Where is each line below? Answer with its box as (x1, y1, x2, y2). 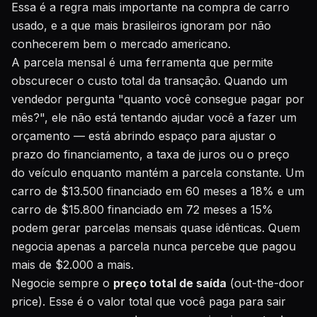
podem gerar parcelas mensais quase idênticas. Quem (11, 221, 300, 235)
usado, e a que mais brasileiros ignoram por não (11, 18, 271, 33)
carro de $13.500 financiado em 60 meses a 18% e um (11, 184, 304, 198)
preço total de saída (113, 276, 226, 290)
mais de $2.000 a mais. (11, 258, 134, 272)
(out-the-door (226, 276, 304, 290)
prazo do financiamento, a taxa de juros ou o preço (11, 147, 289, 161)
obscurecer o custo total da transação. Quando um (11, 74, 287, 88)
